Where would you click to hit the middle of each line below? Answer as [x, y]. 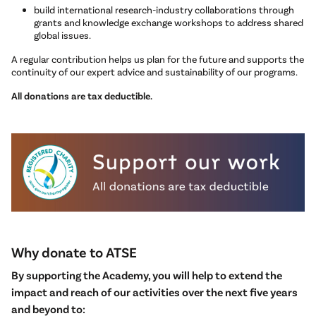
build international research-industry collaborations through [164, 10]
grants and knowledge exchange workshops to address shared [169, 23]
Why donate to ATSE [75, 252]
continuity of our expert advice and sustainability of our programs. [154, 72]
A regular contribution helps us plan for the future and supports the [158, 59]
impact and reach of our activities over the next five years [154, 292]
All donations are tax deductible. [82, 96]
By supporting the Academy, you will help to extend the [147, 275]
